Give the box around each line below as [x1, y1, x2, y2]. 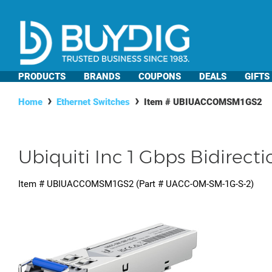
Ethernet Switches [56, 97, 130, 107]
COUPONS [138, 71, 181, 82]
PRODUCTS [18, 71, 66, 82]
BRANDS [84, 71, 120, 82]
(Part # [134, 178, 166, 190]
